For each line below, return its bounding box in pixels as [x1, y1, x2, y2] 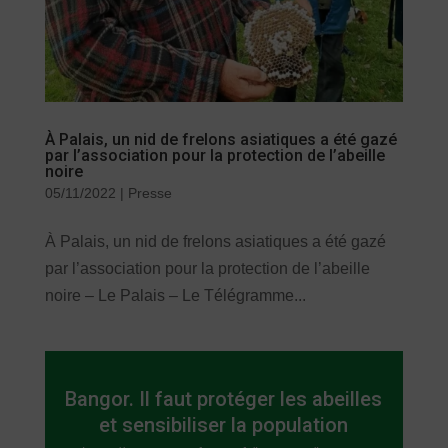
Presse [127, 185, 172, 202]
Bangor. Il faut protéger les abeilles [65, 387, 383, 412]
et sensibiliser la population [99, 413, 349, 438]
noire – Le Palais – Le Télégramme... [44, 287, 306, 305]
